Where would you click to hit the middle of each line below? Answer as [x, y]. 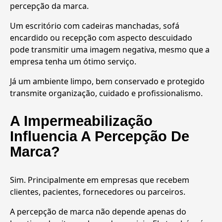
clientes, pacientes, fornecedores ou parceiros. [98, 192]
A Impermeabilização [81, 121]
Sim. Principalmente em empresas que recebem [100, 180]
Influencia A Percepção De [100, 136]
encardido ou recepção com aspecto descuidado [101, 37]
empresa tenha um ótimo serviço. [73, 61]
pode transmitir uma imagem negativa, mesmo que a [110, 49]
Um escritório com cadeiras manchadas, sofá [95, 26]
